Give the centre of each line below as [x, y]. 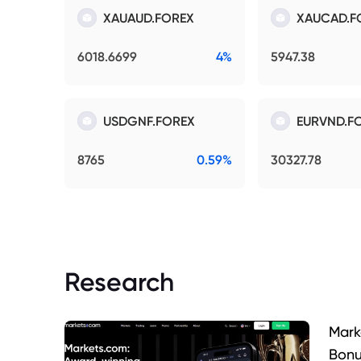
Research [119, 282]
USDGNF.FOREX [149, 121]
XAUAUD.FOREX [149, 18]
